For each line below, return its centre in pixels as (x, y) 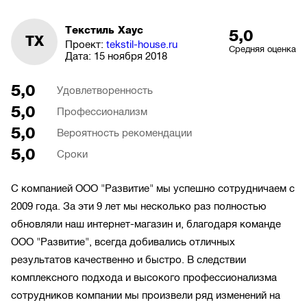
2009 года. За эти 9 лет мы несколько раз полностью (138, 207)
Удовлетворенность (105, 90)
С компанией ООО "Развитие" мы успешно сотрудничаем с (153, 189)
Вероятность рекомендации (124, 133)
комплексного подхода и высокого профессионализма (144, 278)
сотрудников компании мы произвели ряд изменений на (146, 296)
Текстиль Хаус (104, 30)
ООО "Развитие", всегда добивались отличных (123, 242)
